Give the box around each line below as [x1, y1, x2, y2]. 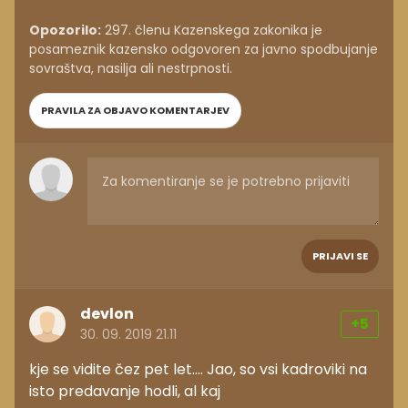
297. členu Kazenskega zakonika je [101, 21, 322, 40]
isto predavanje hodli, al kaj [29, 381, 220, 403]
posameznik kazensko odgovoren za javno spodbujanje [29, 40, 378, 59]
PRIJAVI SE [312, 249, 368, 264]
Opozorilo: [29, 21, 101, 40]
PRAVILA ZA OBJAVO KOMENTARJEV [41, 103, 229, 118]
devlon [80, 303, 134, 325]
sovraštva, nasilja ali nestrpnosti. [29, 59, 232, 78]
